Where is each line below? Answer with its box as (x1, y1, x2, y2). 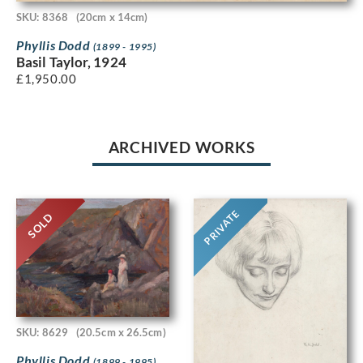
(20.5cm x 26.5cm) (75, 325, 166, 339)
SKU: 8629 (16, 325, 68, 339)
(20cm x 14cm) (75, 10, 148, 23)
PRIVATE (201, 207, 242, 248)
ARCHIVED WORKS (108, 138, 255, 157)
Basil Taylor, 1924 (16, 53, 126, 70)
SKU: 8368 (16, 10, 68, 23)
